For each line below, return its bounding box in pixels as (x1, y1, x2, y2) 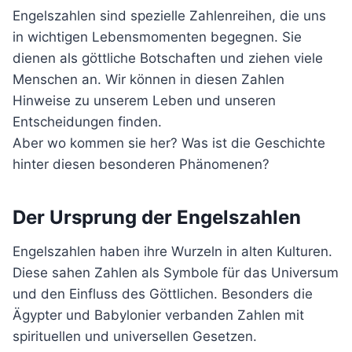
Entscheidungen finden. (13, 114, 162, 130)
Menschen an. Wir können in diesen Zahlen (13, 71, 284, 87)
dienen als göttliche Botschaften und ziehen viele (13, 50, 323, 66)
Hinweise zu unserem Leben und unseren (13, 93, 276, 108)
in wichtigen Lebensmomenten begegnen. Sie (13, 29, 302, 45)
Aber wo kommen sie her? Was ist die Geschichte (13, 135, 325, 151)
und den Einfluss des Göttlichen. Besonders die (13, 286, 313, 302)
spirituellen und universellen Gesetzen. (13, 328, 257, 344)
